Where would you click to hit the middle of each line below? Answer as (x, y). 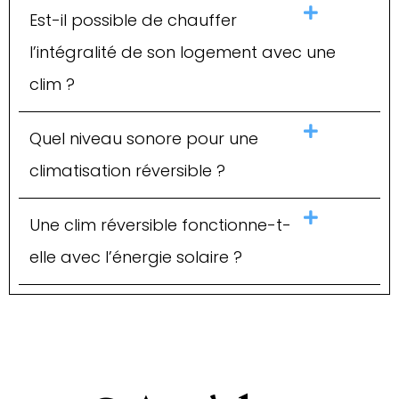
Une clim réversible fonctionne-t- (160, 224)
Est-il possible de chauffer (133, 20)
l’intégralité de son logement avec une (183, 52)
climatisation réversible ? (127, 170)
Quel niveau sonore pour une (144, 138)
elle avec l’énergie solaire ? (136, 256)
